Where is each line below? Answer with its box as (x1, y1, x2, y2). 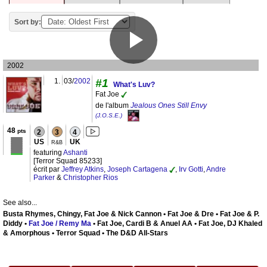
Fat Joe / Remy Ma (29, 219, 91, 228)
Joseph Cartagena (107, 165, 167, 174)
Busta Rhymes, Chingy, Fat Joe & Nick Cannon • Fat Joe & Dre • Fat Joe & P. (3, 210, 259, 219)
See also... (3, 198, 37, 207)
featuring (33, 148, 63, 157)
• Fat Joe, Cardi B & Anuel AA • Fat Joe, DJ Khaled (91, 219, 262, 228)
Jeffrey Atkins (61, 165, 104, 174)
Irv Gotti (179, 165, 203, 174)
